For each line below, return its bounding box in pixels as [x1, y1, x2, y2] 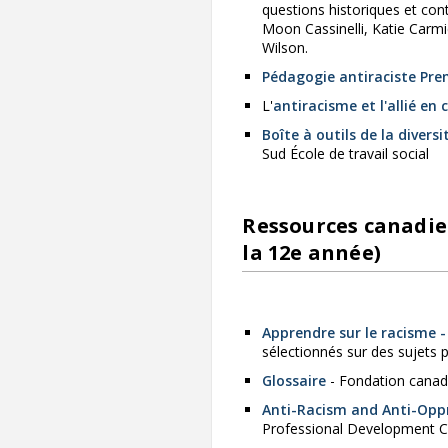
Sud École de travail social [262, 144, 430, 164]
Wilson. [262, 38, 309, 58]
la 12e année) [242, 239, 381, 267]
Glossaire [262, 371, 327, 391]
